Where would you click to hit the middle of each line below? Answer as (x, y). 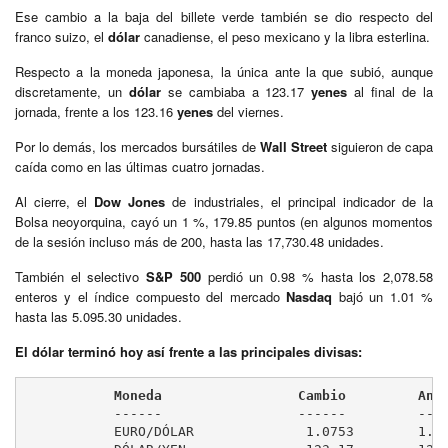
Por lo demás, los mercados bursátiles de (137, 146)
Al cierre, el (55, 201)
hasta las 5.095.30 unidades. (98, 316)
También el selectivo (81, 276)
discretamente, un (72, 91)
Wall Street (293, 146)
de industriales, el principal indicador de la (299, 201)
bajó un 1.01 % (383, 296)
